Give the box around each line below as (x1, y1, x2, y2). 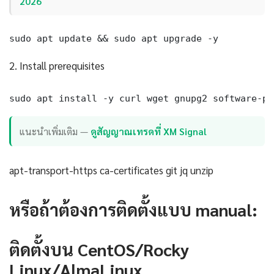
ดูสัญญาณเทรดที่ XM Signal (91, 124, 207, 138)
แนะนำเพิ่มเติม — (20, 124, 91, 138)
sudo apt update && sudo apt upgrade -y (9, 33, 218, 44)
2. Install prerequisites (9, 59, 105, 73)
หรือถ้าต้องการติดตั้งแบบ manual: (9, 198, 257, 220)
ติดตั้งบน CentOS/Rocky (9, 237, 189, 260)
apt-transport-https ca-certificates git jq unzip (9, 163, 213, 177)
